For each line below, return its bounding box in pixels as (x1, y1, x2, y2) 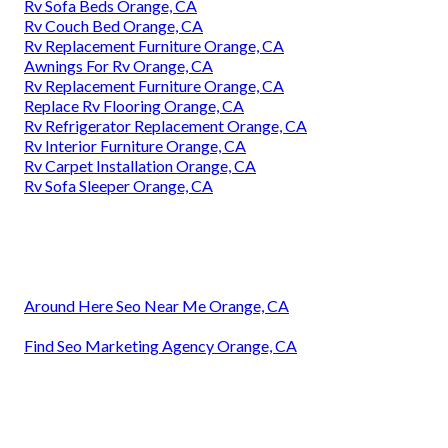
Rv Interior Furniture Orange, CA (24, 136, 246, 156)
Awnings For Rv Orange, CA (24, 56, 213, 76)
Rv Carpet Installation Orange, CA (24, 156, 256, 176)
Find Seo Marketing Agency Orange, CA (24, 336, 297, 356)
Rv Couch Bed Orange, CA (24, 16, 203, 36)
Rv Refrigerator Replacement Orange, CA (24, 116, 307, 136)
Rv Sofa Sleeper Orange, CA (24, 176, 213, 196)
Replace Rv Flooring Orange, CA (24, 96, 244, 116)
